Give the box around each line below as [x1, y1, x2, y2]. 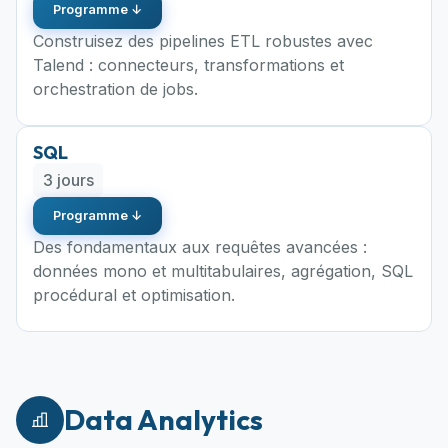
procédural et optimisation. [33, 284, 235, 305]
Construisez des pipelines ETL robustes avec [33, 30, 373, 51]
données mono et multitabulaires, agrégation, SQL [33, 260, 413, 281]
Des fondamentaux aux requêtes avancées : [33, 236, 367, 257]
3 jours [42, 169, 94, 190]
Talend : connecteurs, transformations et [33, 54, 344, 75]
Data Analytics [64, 401, 263, 437]
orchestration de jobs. [33, 78, 198, 99]
